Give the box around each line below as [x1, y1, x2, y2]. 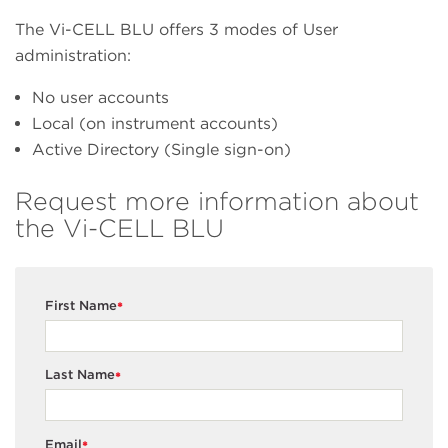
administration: [15, 46, 131, 66]
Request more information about [15, 186, 419, 217]
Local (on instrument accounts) [32, 114, 278, 134]
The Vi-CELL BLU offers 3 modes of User [15, 20, 338, 40]
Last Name [45, 367, 115, 383]
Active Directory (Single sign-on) [32, 140, 291, 160]
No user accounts [32, 88, 169, 108]
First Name [45, 297, 117, 313]
